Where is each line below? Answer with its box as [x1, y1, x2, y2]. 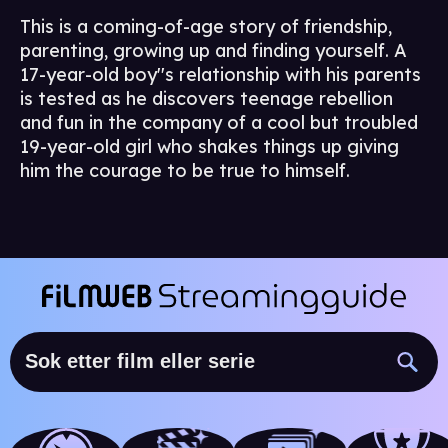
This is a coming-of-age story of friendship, [20, 15, 392, 39]
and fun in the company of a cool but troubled [20, 111, 418, 135]
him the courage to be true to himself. [20, 159, 350, 183]
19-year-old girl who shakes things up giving [20, 135, 399, 159]
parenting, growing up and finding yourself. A [20, 39, 407, 63]
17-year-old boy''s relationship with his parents [20, 63, 421, 87]
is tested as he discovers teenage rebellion [20, 87, 393, 111]
